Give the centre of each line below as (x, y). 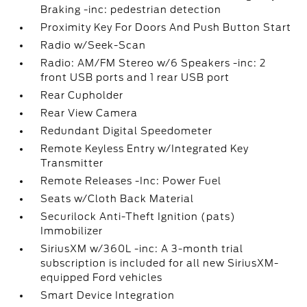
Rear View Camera (89, 113)
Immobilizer (72, 231)
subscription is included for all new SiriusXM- (160, 263)
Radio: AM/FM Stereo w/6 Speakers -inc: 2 (153, 63)
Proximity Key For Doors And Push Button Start (166, 27)
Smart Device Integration (108, 295)
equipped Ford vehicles (102, 278)
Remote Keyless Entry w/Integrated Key (145, 149)
